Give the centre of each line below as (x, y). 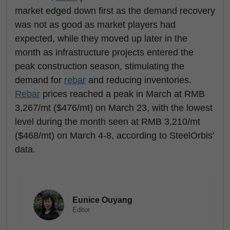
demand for (40, 80)
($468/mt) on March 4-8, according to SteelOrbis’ (114, 136)
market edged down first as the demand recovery (115, 11)
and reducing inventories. (139, 80)
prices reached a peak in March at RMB (122, 94)
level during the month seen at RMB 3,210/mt (108, 122)
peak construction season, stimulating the (100, 66)
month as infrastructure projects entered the (104, 52)
